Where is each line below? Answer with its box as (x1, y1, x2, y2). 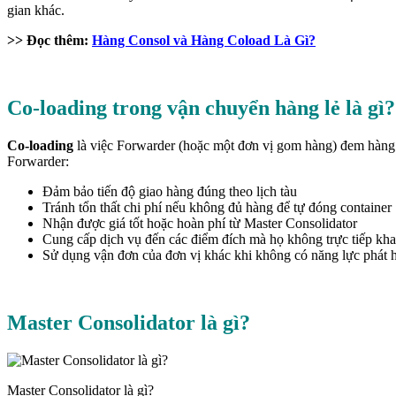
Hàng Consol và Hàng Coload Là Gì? (92, 33, 316, 49)
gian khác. (7, 3, 65, 19)
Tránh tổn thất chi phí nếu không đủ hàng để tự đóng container (42, 200, 392, 215)
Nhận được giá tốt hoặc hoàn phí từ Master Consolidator (42, 216, 357, 231)
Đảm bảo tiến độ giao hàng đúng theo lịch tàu (42, 184, 297, 199)
